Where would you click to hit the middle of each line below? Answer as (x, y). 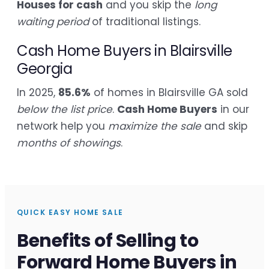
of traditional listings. (145, 22)
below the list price (65, 110)
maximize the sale (155, 126)
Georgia (45, 69)
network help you (62, 126)
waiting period (53, 22)
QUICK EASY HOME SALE (70, 213)
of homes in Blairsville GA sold (169, 93)
